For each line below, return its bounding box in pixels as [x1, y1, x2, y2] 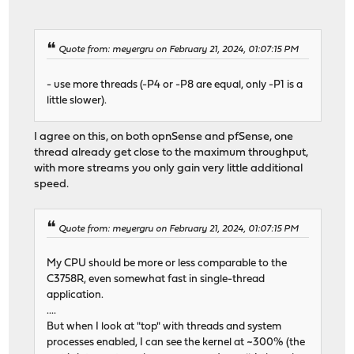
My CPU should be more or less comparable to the [47, 258, 288, 269]
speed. [34, 178, 70, 190]
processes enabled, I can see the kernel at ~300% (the [47, 337, 306, 348]
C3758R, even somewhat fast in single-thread [47, 273, 265, 284]
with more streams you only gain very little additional [34, 162, 303, 175]
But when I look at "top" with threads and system [47, 321, 282, 332]
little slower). [47, 95, 107, 106]
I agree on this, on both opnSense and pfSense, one [34, 130, 294, 143]
